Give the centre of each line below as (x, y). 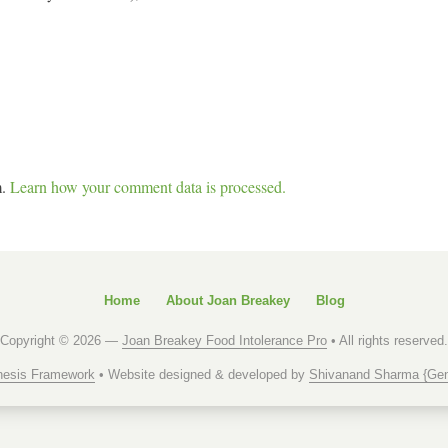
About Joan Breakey (227, 301)
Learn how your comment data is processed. (147, 186)
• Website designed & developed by (202, 375)
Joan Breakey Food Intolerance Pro (224, 341)
